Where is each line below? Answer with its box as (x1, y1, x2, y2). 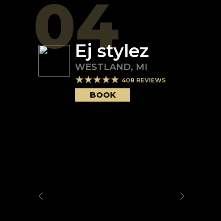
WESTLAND (75, 62, 131, 73)
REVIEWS (135, 76, 166, 84)
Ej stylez (75, 40, 149, 62)
